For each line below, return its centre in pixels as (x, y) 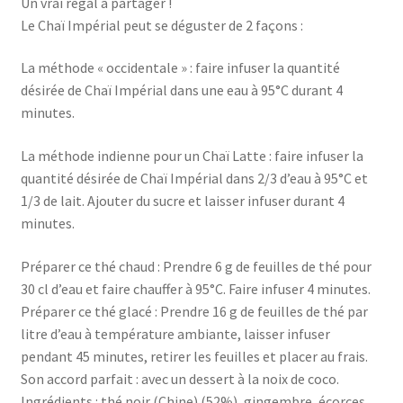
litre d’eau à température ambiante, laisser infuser (175, 333)
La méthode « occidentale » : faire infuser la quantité (180, 68)
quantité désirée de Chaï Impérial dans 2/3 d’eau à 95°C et (194, 178)
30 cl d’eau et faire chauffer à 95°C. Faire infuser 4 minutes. (195, 288)
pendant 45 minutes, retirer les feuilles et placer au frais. (194, 356)
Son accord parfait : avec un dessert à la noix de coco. (179, 378)
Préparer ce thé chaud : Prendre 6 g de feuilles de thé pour (196, 266)
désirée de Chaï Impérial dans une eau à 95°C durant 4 (181, 90)
